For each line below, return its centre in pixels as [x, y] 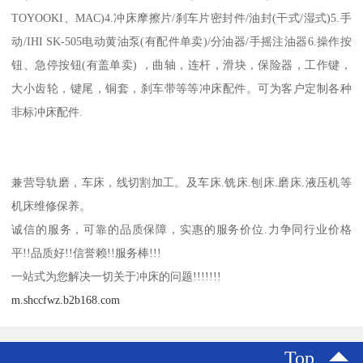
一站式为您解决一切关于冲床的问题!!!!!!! [117, 277]
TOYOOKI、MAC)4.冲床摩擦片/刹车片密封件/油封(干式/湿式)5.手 [181, 18]
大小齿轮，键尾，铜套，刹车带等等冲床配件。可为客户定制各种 [181, 89]
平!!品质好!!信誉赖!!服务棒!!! [87, 253]
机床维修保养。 [53, 206]
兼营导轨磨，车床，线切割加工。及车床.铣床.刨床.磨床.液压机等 [181, 183]
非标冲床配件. [47, 112]
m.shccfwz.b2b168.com [66, 300]
